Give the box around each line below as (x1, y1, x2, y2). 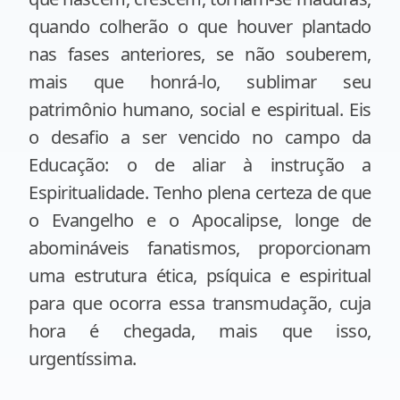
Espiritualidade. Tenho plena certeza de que (29, 180, 371, 204)
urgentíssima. (29, 346, 137, 371)
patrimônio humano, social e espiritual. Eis (29, 97, 371, 121)
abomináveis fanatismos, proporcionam (29, 236, 371, 260)
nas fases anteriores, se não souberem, (29, 42, 371, 66)
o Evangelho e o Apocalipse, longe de (29, 208, 371, 232)
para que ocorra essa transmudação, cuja (29, 291, 371, 315)
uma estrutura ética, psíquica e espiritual (29, 263, 371, 287)
